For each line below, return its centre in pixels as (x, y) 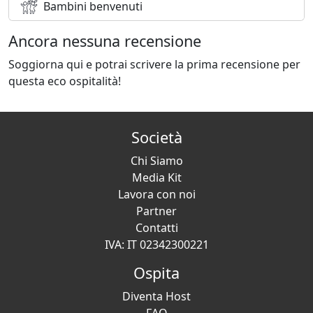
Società (156, 138)
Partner (156, 211)
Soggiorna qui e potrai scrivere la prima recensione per (154, 65)
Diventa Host (156, 297)
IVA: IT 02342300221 (156, 245)
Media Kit (156, 178)
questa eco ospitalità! (65, 81)
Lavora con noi (156, 195)
